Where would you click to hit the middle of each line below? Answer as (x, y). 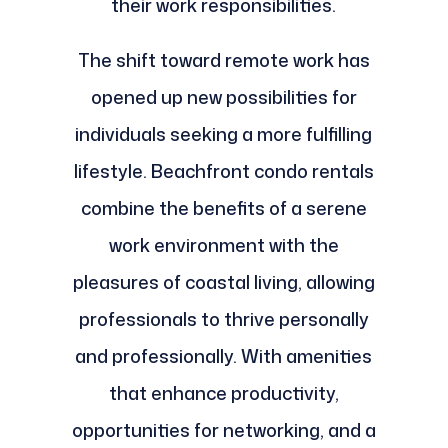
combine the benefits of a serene (223, 208)
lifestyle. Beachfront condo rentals (223, 171)
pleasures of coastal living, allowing (223, 282)
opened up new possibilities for (223, 97)
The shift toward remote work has (223, 60)
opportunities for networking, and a (223, 430)
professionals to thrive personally (223, 319)
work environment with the (223, 245)
